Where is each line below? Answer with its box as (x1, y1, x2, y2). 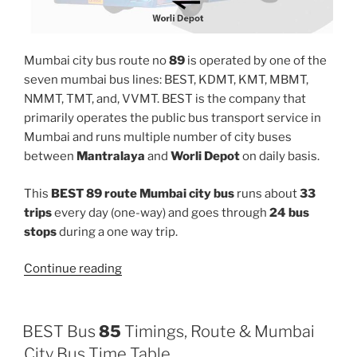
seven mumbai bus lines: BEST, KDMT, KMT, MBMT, (24, 73, 308, 88)
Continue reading (24, 261, 122, 277)
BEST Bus (22, 321, 99, 341)
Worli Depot (171, 149, 240, 164)
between (24, 149, 76, 164)
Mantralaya (76, 149, 145, 164)
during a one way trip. (57, 224, 178, 239)
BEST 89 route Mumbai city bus (51, 186, 234, 201)
